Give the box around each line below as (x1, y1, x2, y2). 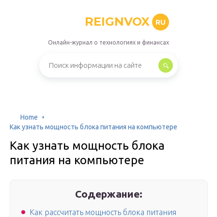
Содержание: (75, 188, 143, 200)
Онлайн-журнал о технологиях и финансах (48, 39, 169, 46)
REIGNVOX (84, 15, 150, 29)
